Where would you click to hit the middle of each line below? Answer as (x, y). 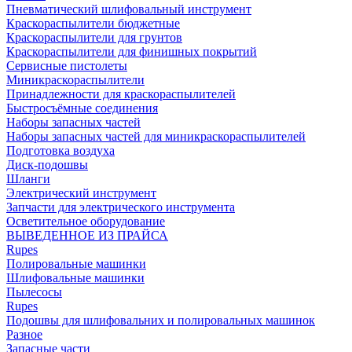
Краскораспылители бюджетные (93, 23)
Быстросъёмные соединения (82, 108)
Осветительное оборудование (86, 221)
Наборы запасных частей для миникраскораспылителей (156, 136)
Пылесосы (34, 292)
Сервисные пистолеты (67, 66)
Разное (24, 334)
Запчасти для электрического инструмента (121, 207)
